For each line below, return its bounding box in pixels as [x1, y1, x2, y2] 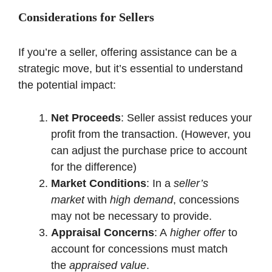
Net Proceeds [51, 111, 121, 124]
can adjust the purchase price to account [51, 144, 247, 157]
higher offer [170, 226, 225, 239]
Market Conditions [51, 177, 146, 189]
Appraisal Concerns [51, 226, 154, 239]
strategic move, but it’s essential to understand [18, 62, 243, 75]
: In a [146, 177, 174, 189]
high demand [110, 193, 173, 206]
